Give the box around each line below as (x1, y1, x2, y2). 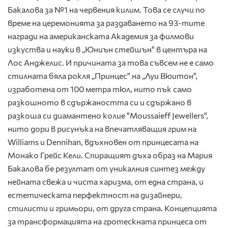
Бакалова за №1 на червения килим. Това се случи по (8, 4, 205, 14)
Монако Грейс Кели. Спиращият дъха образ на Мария (8, 150, 212, 160)
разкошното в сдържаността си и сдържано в (8, 97, 191, 107)
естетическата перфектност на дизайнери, (8, 189, 182, 199)
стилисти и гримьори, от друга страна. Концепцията (8, 203, 217, 213)
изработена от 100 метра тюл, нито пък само (8, 83, 192, 94)
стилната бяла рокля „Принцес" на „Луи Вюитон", (8, 70, 197, 80)
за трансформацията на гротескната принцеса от (8, 216, 207, 226)
